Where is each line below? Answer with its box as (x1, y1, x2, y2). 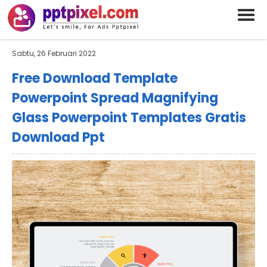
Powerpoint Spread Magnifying (12, 89, 218, 107)
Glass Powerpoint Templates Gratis (12, 108, 246, 127)
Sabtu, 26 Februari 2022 (12, 48, 96, 58)
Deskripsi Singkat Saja (6, 18, 86, 29)
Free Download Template (12, 69, 178, 88)
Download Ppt (12, 128, 105, 147)
